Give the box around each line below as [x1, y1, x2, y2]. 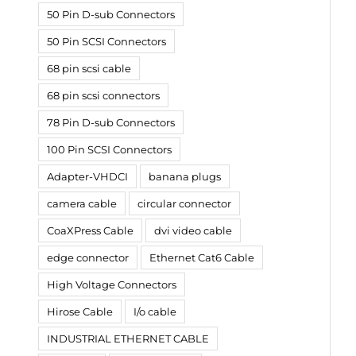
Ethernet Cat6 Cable [149, 250, 254, 264]
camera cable [47, 196, 117, 210]
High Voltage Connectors [47, 277, 176, 291]
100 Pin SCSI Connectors [47, 142, 172, 156]
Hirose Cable [47, 304, 113, 318]
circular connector [137, 196, 231, 210]
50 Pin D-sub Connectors [47, 7, 175, 21]
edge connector [47, 250, 129, 264]
